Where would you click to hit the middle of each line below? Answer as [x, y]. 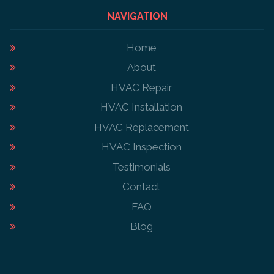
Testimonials [141, 167]
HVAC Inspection [141, 147]
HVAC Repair [141, 87]
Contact [141, 187]
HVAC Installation [141, 107]
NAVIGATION [137, 16]
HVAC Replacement [141, 127]
